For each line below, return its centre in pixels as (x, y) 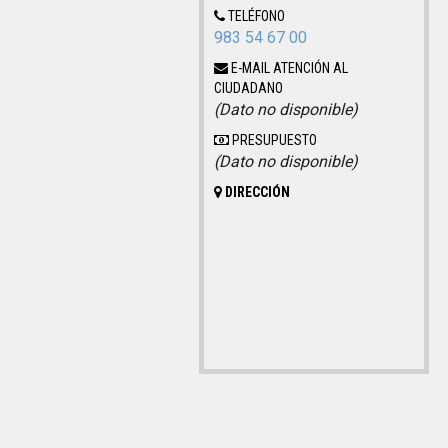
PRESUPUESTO (273, 139)
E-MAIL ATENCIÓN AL (288, 67)
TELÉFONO (255, 15)
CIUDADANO (249, 87)
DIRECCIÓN (256, 191)
